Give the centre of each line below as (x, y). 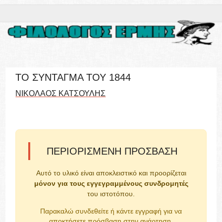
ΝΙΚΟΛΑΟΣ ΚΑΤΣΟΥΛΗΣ (61, 93)
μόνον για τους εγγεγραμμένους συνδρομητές (111, 183)
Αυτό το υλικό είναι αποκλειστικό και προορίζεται (111, 173)
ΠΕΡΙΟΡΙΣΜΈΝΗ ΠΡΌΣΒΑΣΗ (112, 151)
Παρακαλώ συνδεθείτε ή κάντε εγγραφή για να (111, 211)
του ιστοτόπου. (111, 194)
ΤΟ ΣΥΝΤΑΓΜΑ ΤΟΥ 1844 (73, 77)
